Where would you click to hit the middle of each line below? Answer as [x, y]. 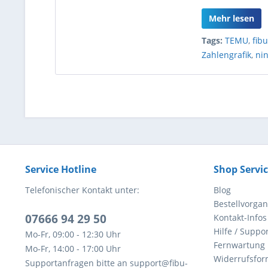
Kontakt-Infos [240, 217]
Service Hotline [61, 169]
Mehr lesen [232, 18]
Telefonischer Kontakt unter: [82, 190]
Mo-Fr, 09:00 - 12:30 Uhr [73, 234]
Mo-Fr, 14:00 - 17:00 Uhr [73, 249]
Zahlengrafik [227, 55]
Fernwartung [239, 245]
